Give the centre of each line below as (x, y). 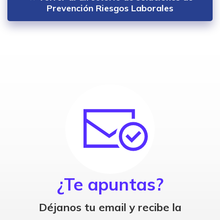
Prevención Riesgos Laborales (110, 8)
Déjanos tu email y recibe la (110, 207)
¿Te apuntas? (110, 184)
